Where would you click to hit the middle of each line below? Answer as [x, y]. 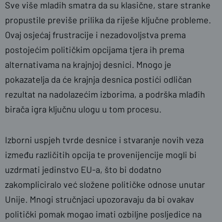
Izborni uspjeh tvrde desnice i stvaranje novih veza [104, 140]
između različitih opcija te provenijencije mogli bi [101, 155]
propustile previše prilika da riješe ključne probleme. [108, 20]
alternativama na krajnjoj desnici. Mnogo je [88, 64]
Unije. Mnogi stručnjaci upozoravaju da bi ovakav [100, 199]
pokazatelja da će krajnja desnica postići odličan [98, 79]
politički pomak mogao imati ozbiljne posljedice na [103, 214]
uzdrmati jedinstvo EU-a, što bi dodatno [83, 169]
